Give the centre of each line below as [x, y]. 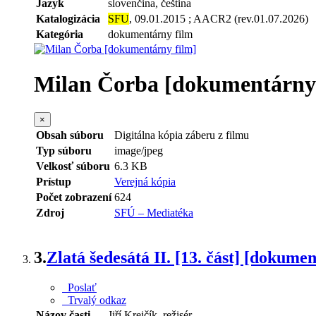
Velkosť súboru [73, 166]
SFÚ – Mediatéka [154, 213]
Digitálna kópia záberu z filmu [182, 135]
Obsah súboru [70, 135]
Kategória [60, 35]
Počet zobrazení [74, 197]
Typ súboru [64, 151]
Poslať [79, 288]
